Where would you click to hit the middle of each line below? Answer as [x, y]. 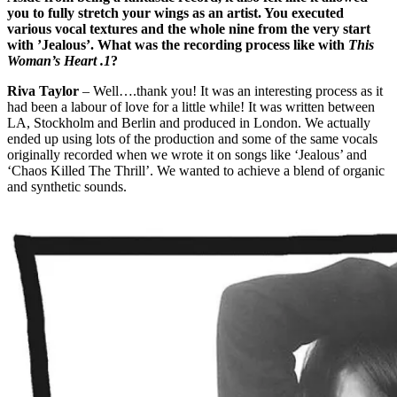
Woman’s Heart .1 [59, 60]
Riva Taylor [43, 90]
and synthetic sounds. [67, 186]
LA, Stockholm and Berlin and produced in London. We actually [189, 122]
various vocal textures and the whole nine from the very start [189, 28]
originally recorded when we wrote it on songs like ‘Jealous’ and [187, 154]
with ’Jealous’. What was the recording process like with [178, 44]
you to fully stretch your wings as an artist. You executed [175, 12]
